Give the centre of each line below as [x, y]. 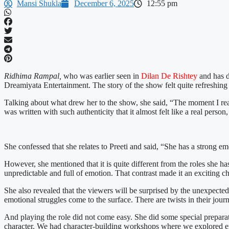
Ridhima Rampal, [33, 76]
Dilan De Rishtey [169, 76]
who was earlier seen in [101, 76]
